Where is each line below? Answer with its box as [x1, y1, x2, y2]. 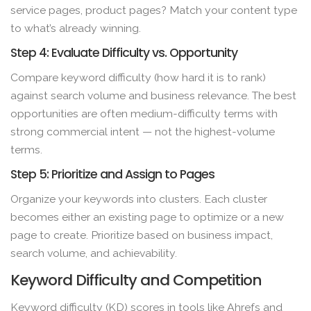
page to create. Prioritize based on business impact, [10, 228, 273, 242]
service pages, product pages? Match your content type [10, 3, 297, 17]
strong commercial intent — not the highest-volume [10, 124, 275, 138]
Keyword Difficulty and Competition [10, 269, 262, 292]
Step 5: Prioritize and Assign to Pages [10, 166, 215, 183]
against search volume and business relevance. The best [10, 88, 296, 102]
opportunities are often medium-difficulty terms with [10, 106, 278, 120]
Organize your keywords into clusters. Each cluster [10, 192, 267, 206]
